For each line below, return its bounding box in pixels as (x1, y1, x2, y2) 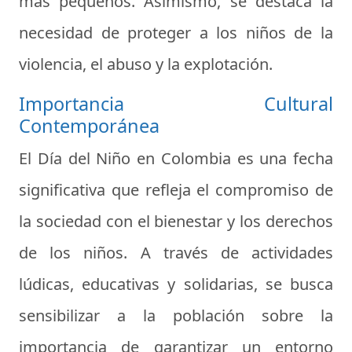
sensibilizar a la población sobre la (19, 305, 333, 327)
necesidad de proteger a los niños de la (19, 22, 333, 44)
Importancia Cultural (19, 91, 333, 117)
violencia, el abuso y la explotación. (19, 53, 273, 75)
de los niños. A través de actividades (19, 242, 333, 264)
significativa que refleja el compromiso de (19, 179, 333, 201)
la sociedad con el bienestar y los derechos (19, 211, 333, 233)
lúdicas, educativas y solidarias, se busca (19, 273, 333, 295)
